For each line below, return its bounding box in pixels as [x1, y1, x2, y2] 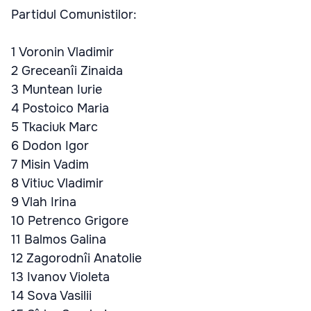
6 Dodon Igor [11, 138, 89, 153]
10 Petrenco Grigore [11, 213, 128, 228]
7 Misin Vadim [11, 157, 89, 172]
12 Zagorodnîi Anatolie [11, 251, 142, 266]
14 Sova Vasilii [11, 288, 92, 303]
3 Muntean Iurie [11, 82, 102, 97]
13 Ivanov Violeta [11, 269, 110, 285]
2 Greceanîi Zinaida [11, 63, 123, 78]
